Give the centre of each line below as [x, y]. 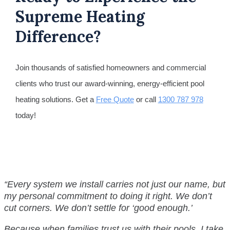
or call [146, 99]
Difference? [58, 36]
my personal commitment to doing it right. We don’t [108, 196]
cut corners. [30, 208]
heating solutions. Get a [55, 99]
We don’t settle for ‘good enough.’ [124, 208]
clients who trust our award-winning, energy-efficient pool [110, 83]
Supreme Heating [80, 16]
